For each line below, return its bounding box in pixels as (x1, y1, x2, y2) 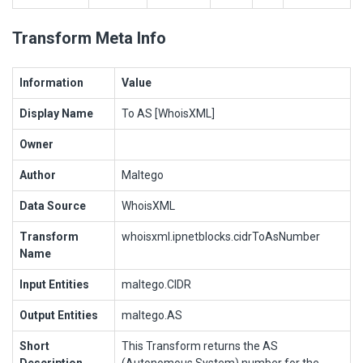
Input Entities (19, 277, 89, 291)
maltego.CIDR (122, 277, 191, 291)
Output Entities (19, 308, 98, 322)
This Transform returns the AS (122, 339, 278, 352)
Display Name (19, 106, 93, 120)
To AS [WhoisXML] (122, 106, 215, 120)
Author (19, 168, 56, 181)
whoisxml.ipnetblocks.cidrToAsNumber (122, 229, 320, 243)
